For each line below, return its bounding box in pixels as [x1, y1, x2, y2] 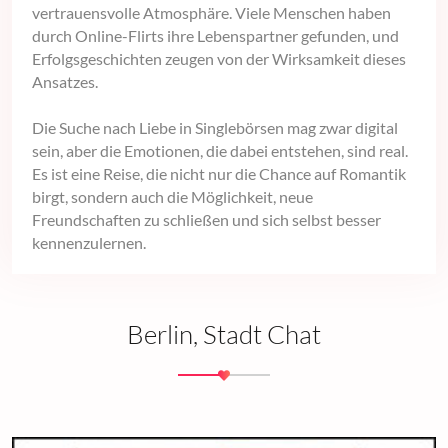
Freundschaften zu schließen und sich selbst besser [32, 209, 381, 229]
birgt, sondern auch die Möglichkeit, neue [32, 186, 313, 206]
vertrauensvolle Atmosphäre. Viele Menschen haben [32, 2, 391, 22]
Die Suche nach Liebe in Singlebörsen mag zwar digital [32, 117, 398, 137]
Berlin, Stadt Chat [127, 317, 321, 350]
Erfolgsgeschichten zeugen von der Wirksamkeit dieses [32, 48, 406, 68]
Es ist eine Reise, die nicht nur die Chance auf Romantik [32, 163, 406, 183]
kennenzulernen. [32, 232, 146, 252]
